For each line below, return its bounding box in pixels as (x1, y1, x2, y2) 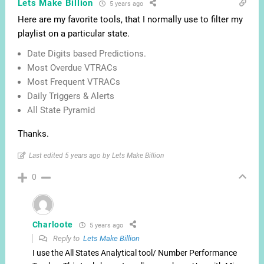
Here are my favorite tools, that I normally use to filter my (17, 14, 243, 25)
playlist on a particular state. (17, 28, 130, 39)
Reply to (51, 234, 83, 243)
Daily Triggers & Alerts (27, 91, 114, 102)
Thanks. (17, 128, 49, 140)
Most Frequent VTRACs (27, 77, 120, 88)
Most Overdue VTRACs (27, 62, 117, 74)
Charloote (32, 220, 74, 230)
